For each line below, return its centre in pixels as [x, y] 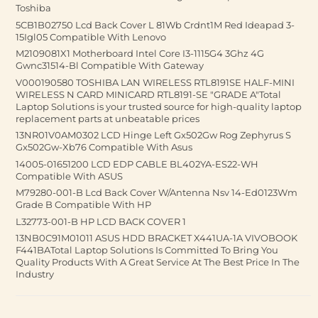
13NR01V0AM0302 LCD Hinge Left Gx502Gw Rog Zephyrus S [153, 135]
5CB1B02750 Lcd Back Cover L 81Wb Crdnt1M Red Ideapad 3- [155, 24]
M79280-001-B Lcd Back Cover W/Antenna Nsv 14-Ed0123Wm [157, 192]
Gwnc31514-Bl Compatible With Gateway [110, 65]
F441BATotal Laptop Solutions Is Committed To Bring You [147, 250]
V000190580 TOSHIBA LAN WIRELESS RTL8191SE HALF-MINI [155, 82]
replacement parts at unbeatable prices [108, 118]
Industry [35, 274]
